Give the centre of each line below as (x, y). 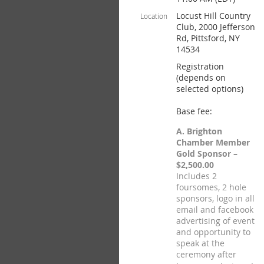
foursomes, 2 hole (211, 187)
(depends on (201, 77)
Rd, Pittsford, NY (208, 38)
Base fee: (194, 111)
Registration (200, 66)
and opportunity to (213, 232)
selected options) (210, 89)
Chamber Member (213, 142)
